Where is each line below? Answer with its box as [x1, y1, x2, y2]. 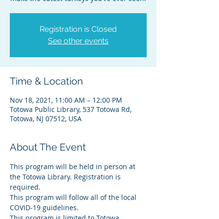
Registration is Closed [40, 24, 117, 34]
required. [10, 182, 41, 192]
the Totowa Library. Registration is [10, 172, 123, 181]
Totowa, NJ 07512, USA [10, 114, 82, 123]
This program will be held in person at [10, 162, 137, 171]
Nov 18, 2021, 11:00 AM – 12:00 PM [10, 95, 122, 105]
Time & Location [10, 75, 83, 87]
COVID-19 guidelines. [10, 203, 79, 212]
